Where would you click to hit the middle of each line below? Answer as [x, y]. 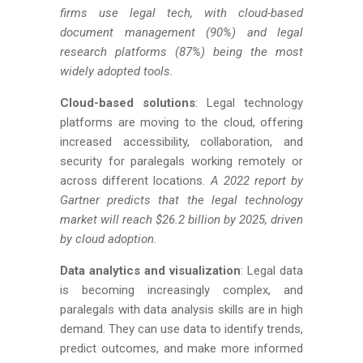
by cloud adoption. [109, 239]
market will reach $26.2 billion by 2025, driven [181, 220]
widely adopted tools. [117, 71]
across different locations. [135, 181]
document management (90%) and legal [181, 32]
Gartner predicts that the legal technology [181, 200]
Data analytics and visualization [150, 271]
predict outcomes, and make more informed [181, 348]
